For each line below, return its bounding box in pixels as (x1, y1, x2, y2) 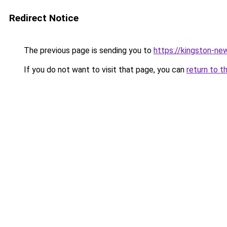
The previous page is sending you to (22, 46, 154, 55)
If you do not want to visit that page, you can (22, 65, 186, 74)
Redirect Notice (9, 12, 79, 24)
